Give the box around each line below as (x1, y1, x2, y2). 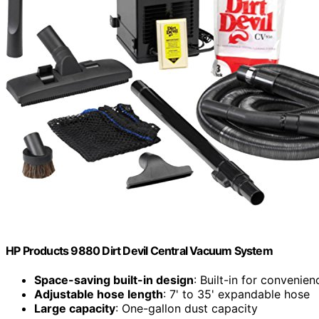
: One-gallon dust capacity (115, 301, 258, 315)
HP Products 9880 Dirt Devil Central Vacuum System (6, 243, 273, 258)
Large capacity (34, 301, 115, 315)
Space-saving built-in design (34, 273, 194, 287)
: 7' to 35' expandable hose (163, 287, 310, 301)
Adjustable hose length (34, 287, 163, 301)
